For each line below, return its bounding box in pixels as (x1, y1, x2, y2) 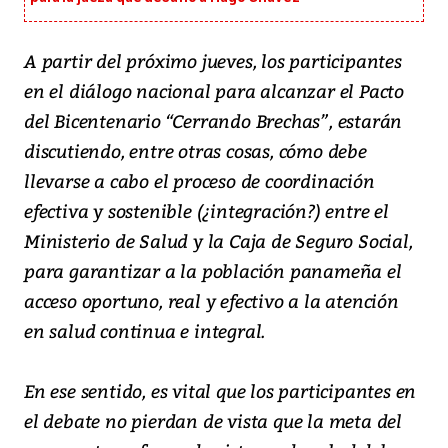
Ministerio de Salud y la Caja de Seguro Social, (24, 228, 413, 254)
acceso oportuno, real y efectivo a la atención (24, 288, 399, 314)
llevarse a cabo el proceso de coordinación (24, 168, 375, 194)
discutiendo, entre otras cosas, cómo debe (24, 138, 367, 164)
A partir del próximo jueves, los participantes (24, 48, 402, 74)
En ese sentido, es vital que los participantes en (24, 378, 417, 404)
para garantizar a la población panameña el (24, 258, 402, 284)
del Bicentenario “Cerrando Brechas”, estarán (24, 108, 403, 134)
